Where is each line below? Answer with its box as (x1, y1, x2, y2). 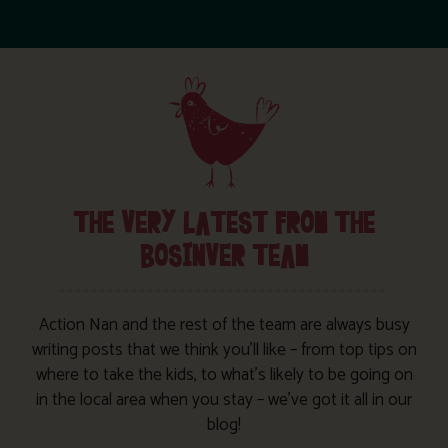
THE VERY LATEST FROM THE (73, 205, 375, 245)
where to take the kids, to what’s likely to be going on (35, 361, 413, 390)
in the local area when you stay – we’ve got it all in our (36, 386, 412, 415)
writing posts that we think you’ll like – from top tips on (31, 336, 417, 365)
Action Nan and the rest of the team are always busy (38, 311, 410, 340)
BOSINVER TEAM (140, 238, 308, 278)
